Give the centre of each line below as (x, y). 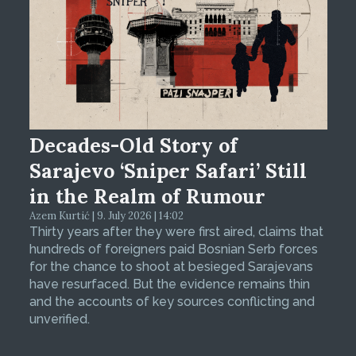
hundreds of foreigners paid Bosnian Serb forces (173, 249)
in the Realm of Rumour (147, 196)
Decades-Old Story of (133, 145)
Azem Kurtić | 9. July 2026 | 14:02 (106, 215)
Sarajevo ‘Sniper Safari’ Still (168, 170)
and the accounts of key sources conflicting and (172, 301)
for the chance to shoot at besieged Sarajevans (171, 266)
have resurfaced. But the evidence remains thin (169, 284)
